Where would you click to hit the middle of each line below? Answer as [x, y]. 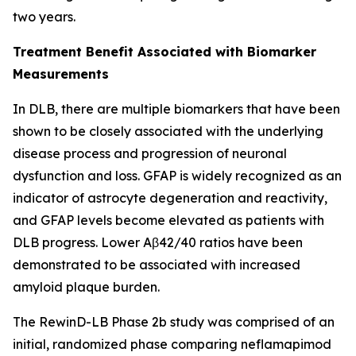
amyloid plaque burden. [86, 287]
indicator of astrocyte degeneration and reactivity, [170, 198]
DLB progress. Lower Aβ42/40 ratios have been [158, 242]
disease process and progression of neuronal [150, 153]
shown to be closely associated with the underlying [168, 131]
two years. [44, 17]
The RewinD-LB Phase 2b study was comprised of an [174, 322]
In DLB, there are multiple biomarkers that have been [176, 109]
